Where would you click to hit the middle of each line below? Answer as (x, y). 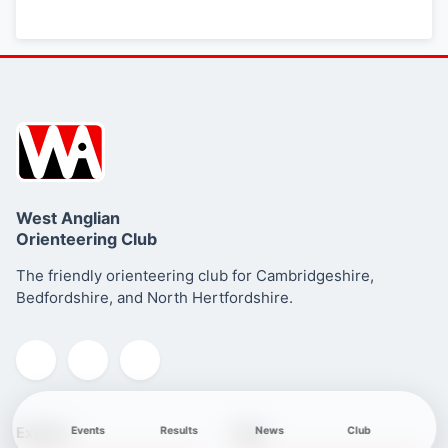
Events (88, 430)
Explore (43, 433)
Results (178, 430)
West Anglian (68, 218)
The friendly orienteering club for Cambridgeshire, (195, 276)
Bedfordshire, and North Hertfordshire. (154, 298)
